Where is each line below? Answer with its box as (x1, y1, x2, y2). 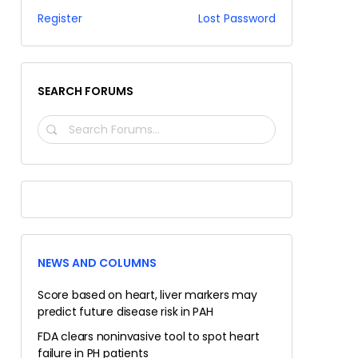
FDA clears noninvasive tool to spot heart (38, 328, 260, 344)
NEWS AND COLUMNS (38, 255, 157, 271)
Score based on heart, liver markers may (38, 287, 257, 303)
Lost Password (198, 10, 276, 26)
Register (38, 10, 82, 26)
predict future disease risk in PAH (38, 304, 213, 320)
